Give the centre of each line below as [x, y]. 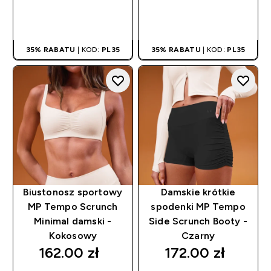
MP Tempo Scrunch [73, 207]
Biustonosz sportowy [73, 192]
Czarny [198, 236]
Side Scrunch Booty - [198, 221]
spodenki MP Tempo [198, 207]
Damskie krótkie [198, 192]
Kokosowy [73, 236]
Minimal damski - [73, 221]
